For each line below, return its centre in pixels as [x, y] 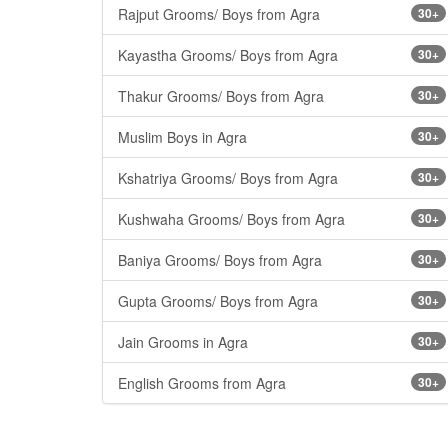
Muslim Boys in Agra [182, 136]
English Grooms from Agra [202, 382]
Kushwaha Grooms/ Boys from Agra [231, 218]
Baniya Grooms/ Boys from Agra [220, 259]
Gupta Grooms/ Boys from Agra [218, 300]
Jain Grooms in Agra [183, 341]
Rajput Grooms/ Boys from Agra [219, 13]
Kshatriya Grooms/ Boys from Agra [228, 177]
